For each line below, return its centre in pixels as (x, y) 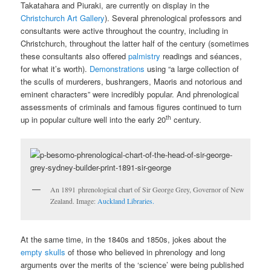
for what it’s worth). (55, 69)
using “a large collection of (192, 69)
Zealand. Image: (74, 201)
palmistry (145, 56)
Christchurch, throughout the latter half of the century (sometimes (135, 44)
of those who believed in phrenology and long (145, 252)
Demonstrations (117, 69)
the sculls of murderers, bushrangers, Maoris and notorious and (132, 82)
